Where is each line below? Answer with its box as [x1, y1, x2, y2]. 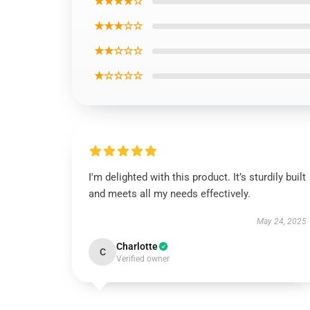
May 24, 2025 [256, 217, 307, 226]
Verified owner [116, 254, 170, 264]
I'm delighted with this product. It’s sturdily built [89, 171, 306, 183]
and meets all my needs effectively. [89, 188, 250, 200]
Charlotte [116, 241, 158, 252]
